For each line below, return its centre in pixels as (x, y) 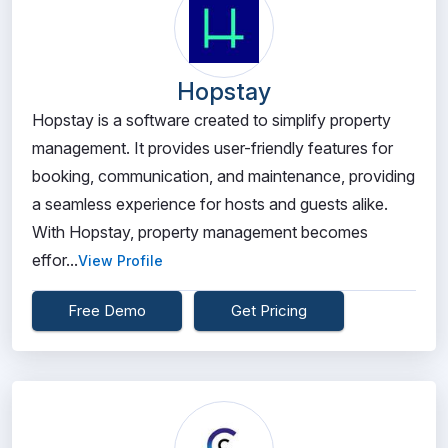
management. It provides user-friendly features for (212, 148)
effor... (55, 260)
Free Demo (107, 310)
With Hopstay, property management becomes (200, 232)
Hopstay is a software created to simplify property (211, 120)
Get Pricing (269, 310)
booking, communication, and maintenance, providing (223, 176)
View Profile (120, 260)
